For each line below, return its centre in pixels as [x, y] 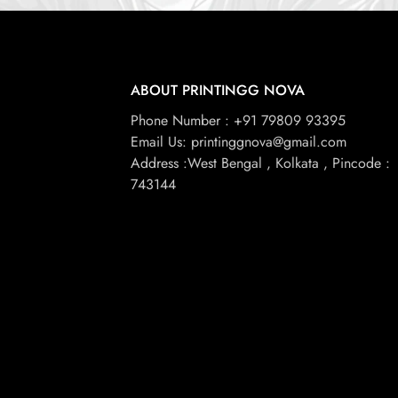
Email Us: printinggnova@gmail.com [239, 142]
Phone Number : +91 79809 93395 [239, 121]
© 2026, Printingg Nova [199, 361]
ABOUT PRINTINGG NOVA [218, 91]
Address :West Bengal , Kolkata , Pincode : [261, 163]
